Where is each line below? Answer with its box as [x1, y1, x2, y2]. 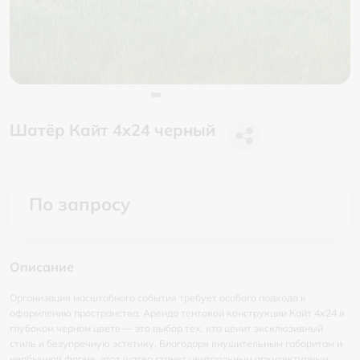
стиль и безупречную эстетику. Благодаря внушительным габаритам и [10, 337, 342, 350]
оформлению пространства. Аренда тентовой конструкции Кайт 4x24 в [10, 307, 345, 319]
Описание [10, 259, 74, 275]
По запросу [29, 193, 130, 215]
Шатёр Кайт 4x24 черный [10, 120, 215, 140]
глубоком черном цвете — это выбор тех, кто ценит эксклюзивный [10, 322, 323, 334]
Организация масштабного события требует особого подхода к [10, 292, 306, 304]
